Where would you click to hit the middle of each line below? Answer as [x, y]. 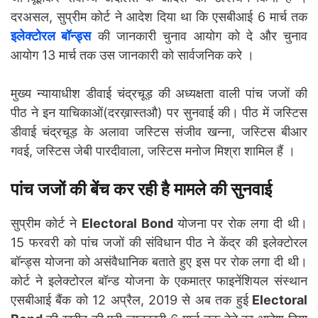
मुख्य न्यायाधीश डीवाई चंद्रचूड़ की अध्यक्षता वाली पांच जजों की [159, 94]
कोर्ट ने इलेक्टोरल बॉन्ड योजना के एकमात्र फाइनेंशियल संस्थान [159, 281]
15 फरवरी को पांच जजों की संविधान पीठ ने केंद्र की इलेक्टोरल [159, 243]
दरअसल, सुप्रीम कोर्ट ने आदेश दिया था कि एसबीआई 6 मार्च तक [159, 17]
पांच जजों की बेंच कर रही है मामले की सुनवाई [141, 190]
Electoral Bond [129, 224]
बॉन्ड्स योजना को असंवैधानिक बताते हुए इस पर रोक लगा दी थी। [159, 262]
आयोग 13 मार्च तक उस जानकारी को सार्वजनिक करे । [132, 55]
